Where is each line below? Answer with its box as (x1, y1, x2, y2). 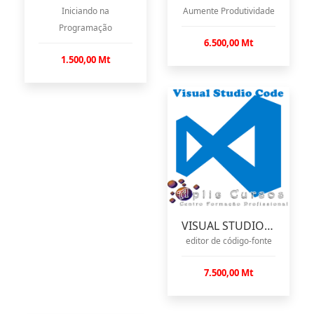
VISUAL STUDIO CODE (264, 218, 273, 234)
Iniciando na (62, 5, 109, 17)
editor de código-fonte (185, 235, 272, 247)
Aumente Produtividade (182, 5, 275, 17)
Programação (59, 22, 112, 34)
